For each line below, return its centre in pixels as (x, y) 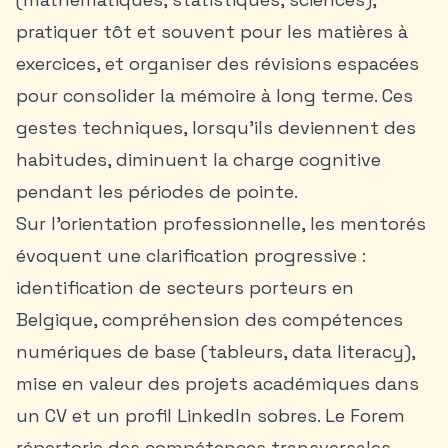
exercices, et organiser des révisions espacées (217, 63)
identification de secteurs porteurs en (185, 287)
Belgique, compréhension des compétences (209, 319)
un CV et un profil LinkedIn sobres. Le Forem (210, 415)
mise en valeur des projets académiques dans (217, 383)
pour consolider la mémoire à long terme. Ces (214, 95)
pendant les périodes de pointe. (157, 191)
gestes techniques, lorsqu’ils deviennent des (216, 127)
